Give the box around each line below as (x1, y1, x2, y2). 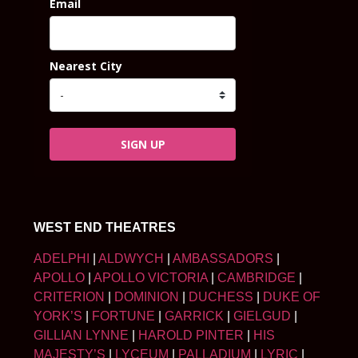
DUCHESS (189, 289, 253, 304)
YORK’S (34, 308, 82, 323)
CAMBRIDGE (217, 270, 296, 284)
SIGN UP (120, 136, 165, 152)
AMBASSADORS (173, 251, 273, 265)
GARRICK (165, 308, 224, 323)
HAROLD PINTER (138, 328, 244, 342)
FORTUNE (92, 308, 155, 323)
